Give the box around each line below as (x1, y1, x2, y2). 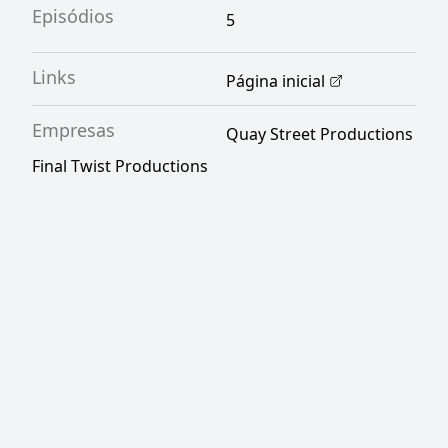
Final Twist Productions (32, 155, 208, 177)
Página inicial (226, 70, 325, 92)
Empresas (32, 118, 115, 142)
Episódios (32, 4, 114, 28)
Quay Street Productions (226, 123, 413, 145)
